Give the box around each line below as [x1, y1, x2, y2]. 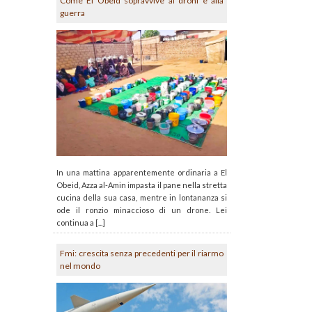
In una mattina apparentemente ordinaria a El [56, 167, 227, 177]
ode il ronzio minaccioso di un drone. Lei [56, 205, 227, 214]
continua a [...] [56, 217, 105, 227]
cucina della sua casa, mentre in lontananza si [56, 192, 227, 202]
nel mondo [60, 260, 100, 271]
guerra [60, 8, 85, 18]
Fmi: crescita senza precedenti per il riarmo [60, 247, 224, 258]
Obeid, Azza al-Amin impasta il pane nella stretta [56, 180, 227, 189]
